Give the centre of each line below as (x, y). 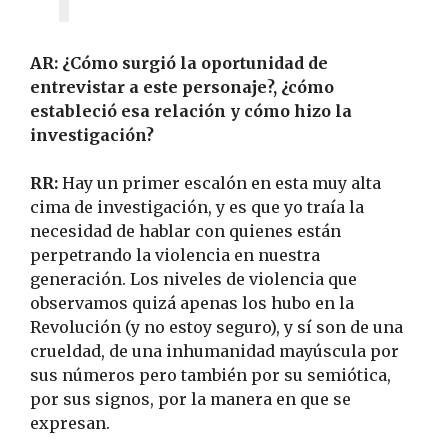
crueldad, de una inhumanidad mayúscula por (214, 351)
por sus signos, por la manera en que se (190, 399)
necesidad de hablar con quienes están (185, 231)
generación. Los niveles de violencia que (193, 279)
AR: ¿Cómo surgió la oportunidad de (179, 63)
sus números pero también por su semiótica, (210, 375)
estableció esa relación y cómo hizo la (191, 111)
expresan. (70, 423)
